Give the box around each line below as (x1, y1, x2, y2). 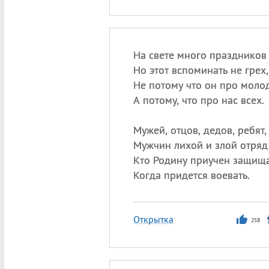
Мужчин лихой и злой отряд (133, 138, 268, 152)
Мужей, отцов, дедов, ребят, (133, 123, 267, 137)
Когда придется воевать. (133, 168, 250, 182)
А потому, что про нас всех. (133, 93, 264, 107)
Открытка (133, 213, 174, 225)
